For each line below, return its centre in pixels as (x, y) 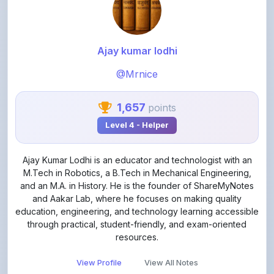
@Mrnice (137, 47)
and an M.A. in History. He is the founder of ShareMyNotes (137, 158)
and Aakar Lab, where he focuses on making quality (137, 171)
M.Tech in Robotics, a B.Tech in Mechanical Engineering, (137, 145)
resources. (137, 209)
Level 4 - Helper (137, 97)
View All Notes (171, 235)
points (162, 80)
